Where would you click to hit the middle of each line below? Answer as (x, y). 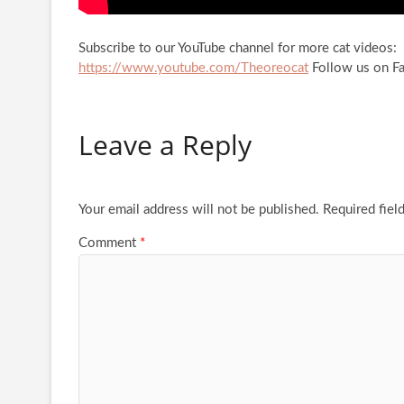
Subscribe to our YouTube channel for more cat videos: (238, 48)
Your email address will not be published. (199, 209)
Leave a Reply (165, 144)
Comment (109, 243)
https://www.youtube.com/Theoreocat (193, 68)
